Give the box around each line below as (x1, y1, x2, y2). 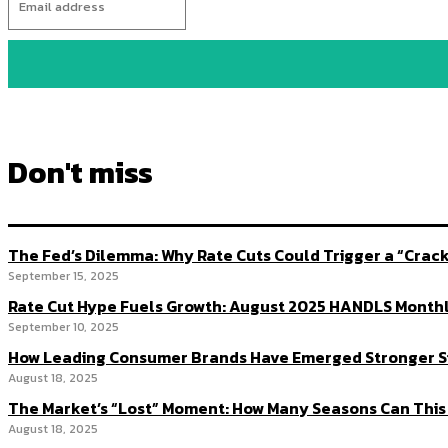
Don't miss (8, 150, 153, 196)
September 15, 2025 (8, 267, 119, 286)
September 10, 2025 (8, 318, 119, 337)
